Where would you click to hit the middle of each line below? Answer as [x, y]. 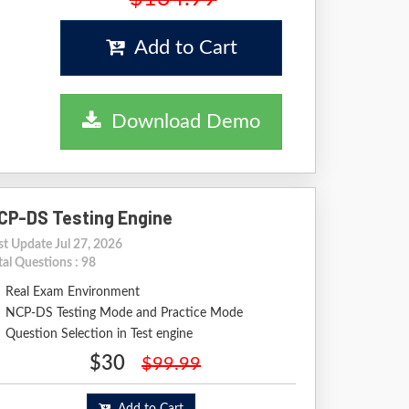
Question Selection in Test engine [99, 334]
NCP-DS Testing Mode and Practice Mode [124, 313]
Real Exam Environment [73, 292]
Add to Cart [180, 47]
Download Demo [181, 121]
